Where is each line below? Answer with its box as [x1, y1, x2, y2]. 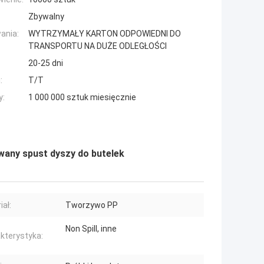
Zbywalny [28, 12, 64, 22]
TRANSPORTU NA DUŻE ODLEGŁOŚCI [28, 41, 167, 51]
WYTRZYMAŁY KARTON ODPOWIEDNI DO [28, 29, 181, 39]
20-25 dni [28, 58, 63, 68]
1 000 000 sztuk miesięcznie [28, 93, 136, 103]
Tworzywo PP [65, 200, 118, 210]
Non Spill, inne [65, 224, 117, 234]
